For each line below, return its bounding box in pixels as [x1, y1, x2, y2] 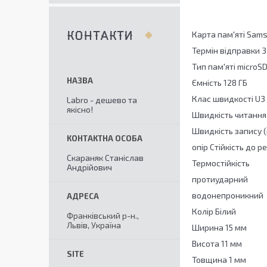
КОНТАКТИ [67, 31, 133, 41]
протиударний [192, 174, 248, 185]
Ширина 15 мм [192, 222, 247, 233]
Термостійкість [192, 158, 250, 169]
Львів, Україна [67, 220, 121, 230]
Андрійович [67, 162, 112, 172]
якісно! [67, 104, 93, 114]
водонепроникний [192, 190, 263, 201]
